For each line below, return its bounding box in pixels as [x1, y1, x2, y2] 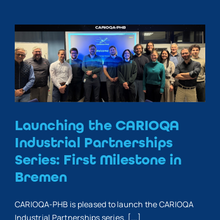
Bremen [15, 168, 67, 186]
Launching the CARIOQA [15, 116, 179, 134]
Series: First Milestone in [15, 151, 182, 168]
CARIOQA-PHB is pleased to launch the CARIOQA [15, 198, 194, 210]
